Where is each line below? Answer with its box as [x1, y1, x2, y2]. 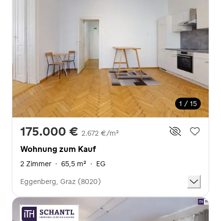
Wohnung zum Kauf [20, 144, 96, 154]
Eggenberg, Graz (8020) [20, 177, 101, 186]
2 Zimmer [20, 159, 51, 168]
